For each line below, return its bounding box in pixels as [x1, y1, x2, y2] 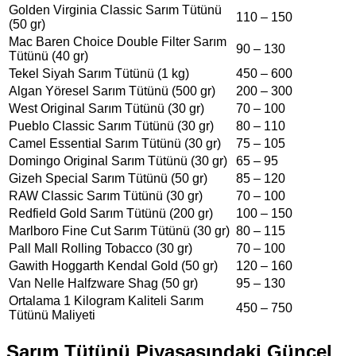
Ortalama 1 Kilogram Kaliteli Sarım [9, 293, 203, 308]
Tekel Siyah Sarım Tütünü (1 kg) [9, 66, 189, 80]
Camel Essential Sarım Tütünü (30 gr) [9, 136, 221, 150]
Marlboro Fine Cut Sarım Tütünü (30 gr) [9, 223, 230, 238]
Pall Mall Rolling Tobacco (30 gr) [9, 241, 192, 255]
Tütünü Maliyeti [9, 308, 95, 322]
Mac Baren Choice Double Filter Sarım [9, 34, 226, 48]
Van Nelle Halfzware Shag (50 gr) [9, 276, 198, 290]
